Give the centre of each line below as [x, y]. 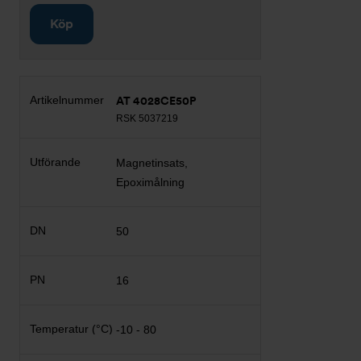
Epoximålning [151, 182]
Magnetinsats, [152, 163]
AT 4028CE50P [156, 101]
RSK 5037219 [147, 118]
